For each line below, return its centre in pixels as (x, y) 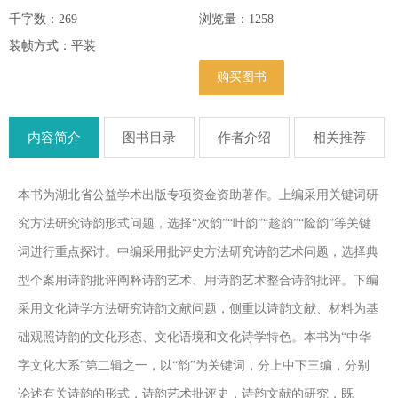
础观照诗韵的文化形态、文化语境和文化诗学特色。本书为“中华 (195, 337)
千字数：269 (43, 19)
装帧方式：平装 (52, 45)
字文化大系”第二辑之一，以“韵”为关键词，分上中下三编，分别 (194, 365)
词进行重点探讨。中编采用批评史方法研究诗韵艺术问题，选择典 (198, 251)
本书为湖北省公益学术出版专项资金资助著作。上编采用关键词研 (198, 195)
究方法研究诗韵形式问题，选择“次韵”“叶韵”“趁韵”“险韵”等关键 (195, 223)
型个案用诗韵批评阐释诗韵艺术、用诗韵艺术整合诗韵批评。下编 (198, 280)
